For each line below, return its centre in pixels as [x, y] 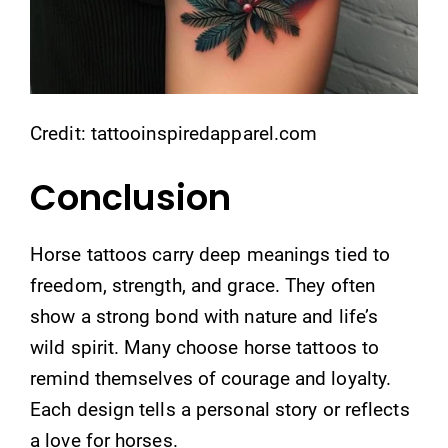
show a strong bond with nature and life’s [204, 316]
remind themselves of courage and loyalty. [211, 378]
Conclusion [130, 197]
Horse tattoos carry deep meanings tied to [210, 254]
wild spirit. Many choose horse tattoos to [205, 347]
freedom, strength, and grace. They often [203, 285]
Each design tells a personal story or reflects [220, 409]
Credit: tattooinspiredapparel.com [174, 133]
